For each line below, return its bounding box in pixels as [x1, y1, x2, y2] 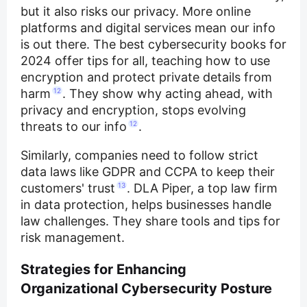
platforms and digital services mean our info [21, 20, 275, 35]
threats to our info [21, 119, 127, 134]
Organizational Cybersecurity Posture [21, 280, 272, 297]
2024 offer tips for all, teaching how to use [21, 53, 270, 68]
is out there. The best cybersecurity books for [21, 36, 286, 51]
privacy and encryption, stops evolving [21, 102, 246, 117]
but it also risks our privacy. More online [21, 3, 251, 19]
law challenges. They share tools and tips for [21, 213, 280, 228]
